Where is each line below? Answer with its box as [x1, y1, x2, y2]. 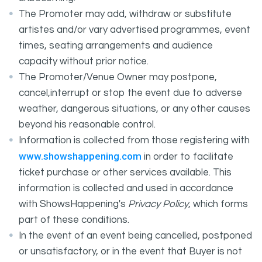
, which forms [188, 199, 248, 209]
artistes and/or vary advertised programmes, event [19, 25, 250, 35]
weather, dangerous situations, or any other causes [19, 104, 250, 114]
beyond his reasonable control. [19, 119, 156, 130]
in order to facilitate [142, 151, 233, 162]
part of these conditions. [19, 215, 129, 225]
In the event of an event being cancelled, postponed [19, 230, 252, 241]
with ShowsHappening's [19, 199, 128, 209]
